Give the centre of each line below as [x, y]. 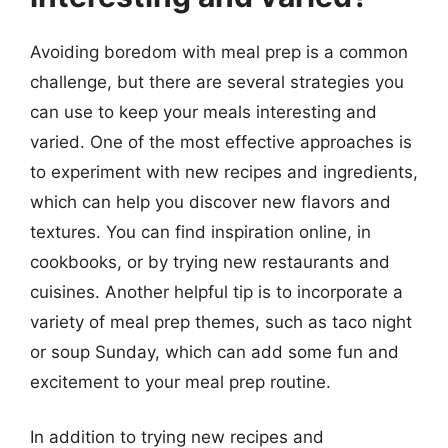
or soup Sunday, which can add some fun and [214, 351]
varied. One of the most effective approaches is [221, 141]
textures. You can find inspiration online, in [200, 231]
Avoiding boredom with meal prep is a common [219, 51]
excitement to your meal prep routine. [180, 381]
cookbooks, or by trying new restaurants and [210, 261]
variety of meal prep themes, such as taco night [221, 321]
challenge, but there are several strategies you [217, 81]
